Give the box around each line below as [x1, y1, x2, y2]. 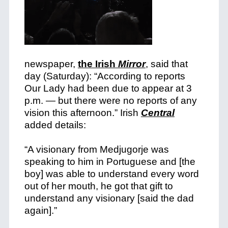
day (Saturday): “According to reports [24, 71, 185, 81]
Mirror [118, 59, 146, 69]
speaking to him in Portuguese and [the [24, 156, 195, 167]
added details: [24, 120, 86, 130]
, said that [145, 59, 188, 69]
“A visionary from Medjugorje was [24, 144, 169, 155]
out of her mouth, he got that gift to [24, 181, 173, 191]
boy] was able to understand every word [24, 168, 199, 179]
